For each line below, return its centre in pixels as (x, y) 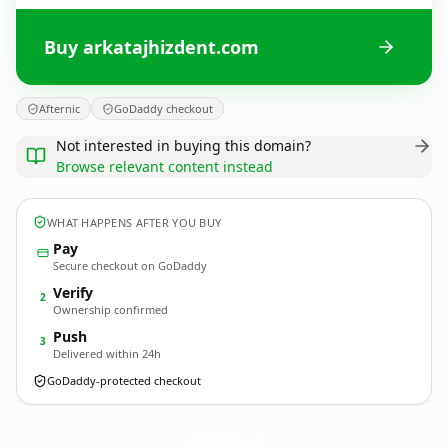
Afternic (59, 108)
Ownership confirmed (110, 309)
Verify (73, 292)
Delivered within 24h (107, 353)
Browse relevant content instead (164, 166)
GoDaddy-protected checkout (124, 380)
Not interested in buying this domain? (183, 145)
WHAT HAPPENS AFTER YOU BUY (134, 222)
